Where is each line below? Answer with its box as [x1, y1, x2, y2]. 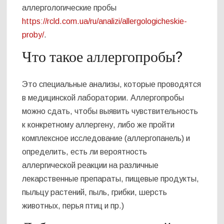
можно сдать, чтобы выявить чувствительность [22, 106, 198, 115]
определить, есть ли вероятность [22, 147, 147, 156]
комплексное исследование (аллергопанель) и [22, 133, 190, 142]
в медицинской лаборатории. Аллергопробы [22, 93, 184, 102]
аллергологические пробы [22, 3, 117, 12]
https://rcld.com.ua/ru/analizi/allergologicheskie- [22, 17, 187, 26]
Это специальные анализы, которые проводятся [22, 79, 201, 88]
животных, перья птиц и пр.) [22, 201, 124, 210]
